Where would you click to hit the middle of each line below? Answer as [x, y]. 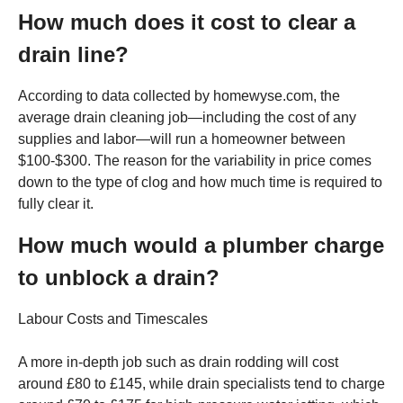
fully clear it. [56, 204]
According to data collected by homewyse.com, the [179, 96]
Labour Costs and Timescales [113, 319]
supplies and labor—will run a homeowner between [182, 139]
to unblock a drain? [119, 278]
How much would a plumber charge [201, 245]
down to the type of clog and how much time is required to [200, 182]
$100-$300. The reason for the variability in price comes [195, 161]
